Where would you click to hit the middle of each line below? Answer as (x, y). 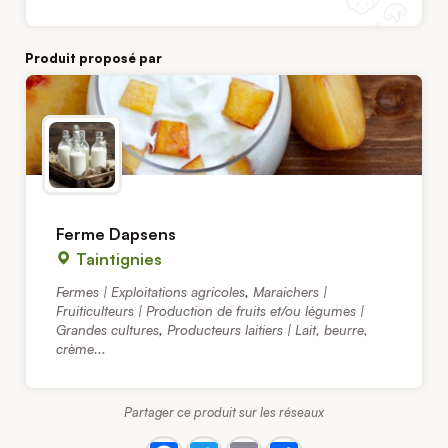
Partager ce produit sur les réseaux (224, 412)
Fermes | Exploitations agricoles (150, 292)
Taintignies (117, 259)
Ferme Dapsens (116, 234)
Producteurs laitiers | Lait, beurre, (267, 330)
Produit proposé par (93, 58)
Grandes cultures (107, 330)
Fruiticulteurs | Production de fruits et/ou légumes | (210, 311)
